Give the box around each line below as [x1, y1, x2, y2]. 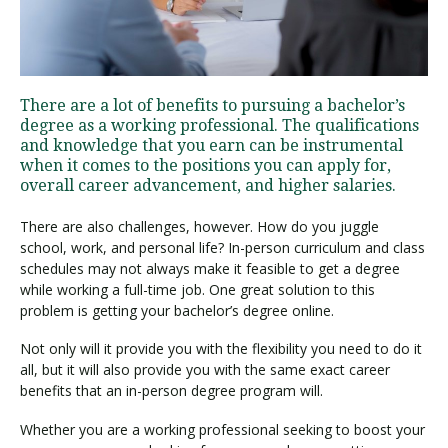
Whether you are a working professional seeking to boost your [20, 419, 425, 439]
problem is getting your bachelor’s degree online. [20, 300, 338, 320]
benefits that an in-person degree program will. [20, 381, 327, 401]
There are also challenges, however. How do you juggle [20, 216, 379, 236]
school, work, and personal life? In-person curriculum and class [20, 237, 425, 257]
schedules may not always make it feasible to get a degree [20, 258, 400, 278]
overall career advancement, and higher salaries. [20, 175, 400, 195]
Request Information [41, 198, 189, 217]
